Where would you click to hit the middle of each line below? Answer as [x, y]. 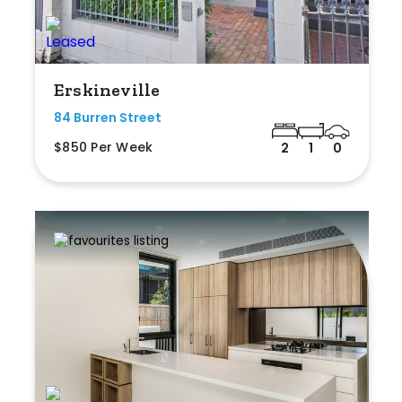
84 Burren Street [108, 117]
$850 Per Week [104, 147]
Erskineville [107, 89]
